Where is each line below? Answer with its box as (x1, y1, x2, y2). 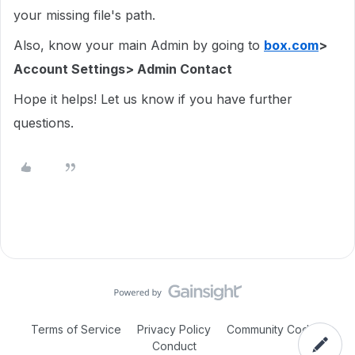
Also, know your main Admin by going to (13, 37, 264, 53)
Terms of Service (31, 323, 121, 336)
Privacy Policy (134, 323, 214, 336)
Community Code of (227, 323, 330, 336)
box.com (264, 37, 319, 53)
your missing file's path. (13, 7, 159, 23)
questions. (13, 115, 78, 131)
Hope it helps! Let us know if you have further (13, 91, 292, 107)
